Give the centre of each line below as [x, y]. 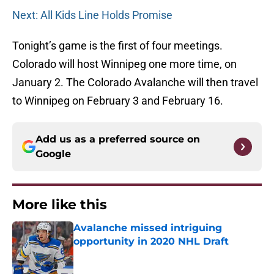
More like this [60, 205]
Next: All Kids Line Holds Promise [92, 15]
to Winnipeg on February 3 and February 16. [118, 101]
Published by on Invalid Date [126, 254]
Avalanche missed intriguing [148, 228]
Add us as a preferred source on [118, 139]
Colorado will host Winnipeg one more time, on [124, 64]
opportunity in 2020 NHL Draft [151, 242]
